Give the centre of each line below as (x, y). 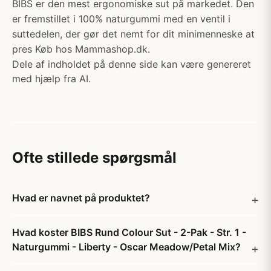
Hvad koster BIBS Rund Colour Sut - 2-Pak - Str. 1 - (129, 232)
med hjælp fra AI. (51, 79)
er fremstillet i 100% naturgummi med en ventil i (121, 19)
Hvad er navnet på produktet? (81, 198)
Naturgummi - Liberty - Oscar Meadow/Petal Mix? (126, 247)
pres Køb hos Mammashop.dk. (81, 49)
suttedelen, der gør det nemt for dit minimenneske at (133, 34)
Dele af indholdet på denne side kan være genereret (132, 64)
